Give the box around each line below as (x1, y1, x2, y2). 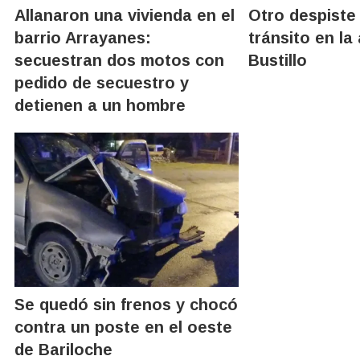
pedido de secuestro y (14, 73, 189, 92)
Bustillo (248, 51, 308, 69)
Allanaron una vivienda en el (14, 6, 235, 24)
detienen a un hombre (14, 96, 186, 114)
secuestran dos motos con (14, 51, 224, 69)
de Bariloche (14, 340, 112, 358)
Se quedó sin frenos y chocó (14, 295, 238, 313)
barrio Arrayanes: (14, 28, 151, 47)
